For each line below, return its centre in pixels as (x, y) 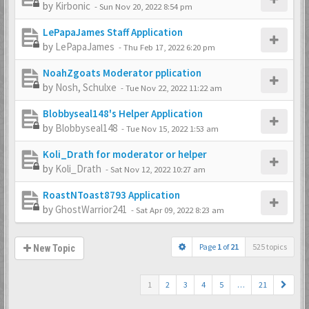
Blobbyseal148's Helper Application (123, 113)
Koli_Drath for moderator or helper (125, 154)
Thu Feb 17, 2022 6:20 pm (169, 47)
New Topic (53, 248)
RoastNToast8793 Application (111, 195)
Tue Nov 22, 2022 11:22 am (174, 88)
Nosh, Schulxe (86, 87)
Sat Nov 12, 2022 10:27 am (158, 169)
